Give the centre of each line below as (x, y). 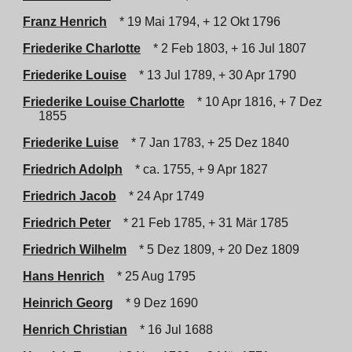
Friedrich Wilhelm (75, 249)
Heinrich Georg (68, 303)
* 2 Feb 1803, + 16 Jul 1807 (227, 48)
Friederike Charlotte (82, 48)
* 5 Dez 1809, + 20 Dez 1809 (216, 249)
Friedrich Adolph (73, 169)
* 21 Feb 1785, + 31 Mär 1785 (203, 223)
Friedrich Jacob (70, 196)
